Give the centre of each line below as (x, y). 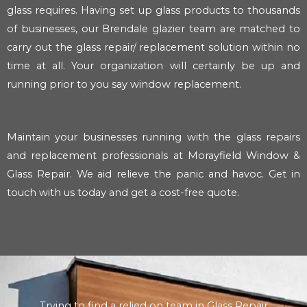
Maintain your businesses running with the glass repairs (153, 137)
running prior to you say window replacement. (124, 85)
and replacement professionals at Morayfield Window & (153, 155)
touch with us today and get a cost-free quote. (123, 192)
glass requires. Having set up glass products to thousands (153, 11)
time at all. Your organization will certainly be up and (153, 66)
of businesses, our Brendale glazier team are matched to (153, 29)
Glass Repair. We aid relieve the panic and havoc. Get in (153, 174)
